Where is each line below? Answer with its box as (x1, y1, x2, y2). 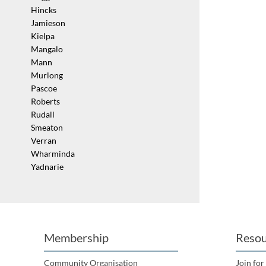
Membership (43, 230, 109, 245)
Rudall (31, 109, 55, 120)
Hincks (31, 5, 56, 15)
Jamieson (31, 18, 65, 28)
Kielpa (31, 31, 55, 42)
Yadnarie (31, 161, 64, 172)
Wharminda (31, 148, 75, 159)
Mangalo (31, 44, 63, 55)
